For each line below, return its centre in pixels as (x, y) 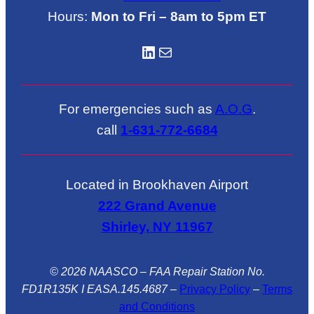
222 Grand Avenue (157, 206)
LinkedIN (145, 51)
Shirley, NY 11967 (157, 227)
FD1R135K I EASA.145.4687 (95, 289)
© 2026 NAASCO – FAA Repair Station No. (157, 272)
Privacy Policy (215, 289)
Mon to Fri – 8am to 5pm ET (179, 17)
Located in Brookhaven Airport (157, 185)
